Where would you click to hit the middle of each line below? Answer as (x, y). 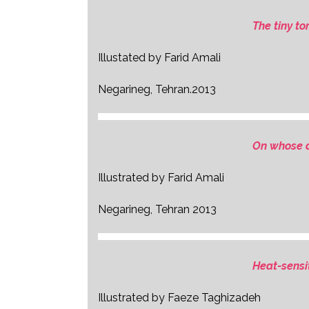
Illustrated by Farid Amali (161, 178)
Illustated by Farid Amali (159, 58)
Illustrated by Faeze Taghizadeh (179, 298)
